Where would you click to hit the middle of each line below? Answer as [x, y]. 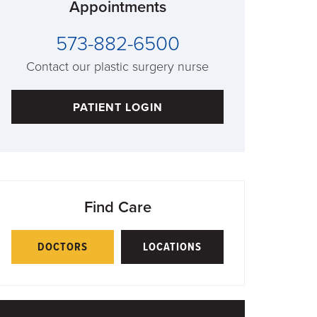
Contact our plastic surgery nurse [117, 66]
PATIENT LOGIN [117, 107]
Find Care [117, 207]
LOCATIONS [172, 247]
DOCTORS [63, 247]
